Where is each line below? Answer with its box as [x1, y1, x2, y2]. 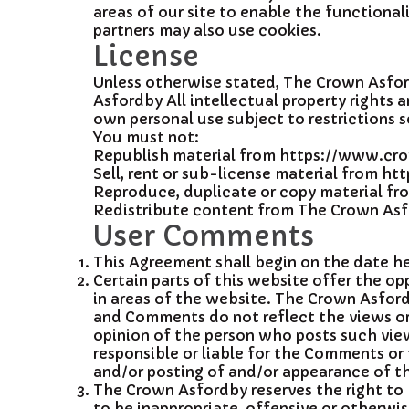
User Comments [93, 219, 314, 253]
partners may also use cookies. [93, 21, 321, 39]
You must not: [93, 128, 199, 146]
